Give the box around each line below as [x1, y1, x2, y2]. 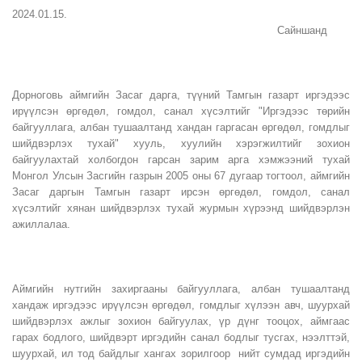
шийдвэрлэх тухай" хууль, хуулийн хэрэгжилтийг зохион [12, 137, 350, 149]
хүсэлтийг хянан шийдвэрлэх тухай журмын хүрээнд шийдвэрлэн [12, 202, 350, 214]
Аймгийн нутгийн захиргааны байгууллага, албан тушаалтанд [12, 283, 350, 295]
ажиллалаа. [12, 218, 70, 230]
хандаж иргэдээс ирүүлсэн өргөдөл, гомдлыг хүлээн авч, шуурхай [12, 299, 350, 311]
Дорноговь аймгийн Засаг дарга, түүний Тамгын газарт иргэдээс [12, 89, 350, 101]
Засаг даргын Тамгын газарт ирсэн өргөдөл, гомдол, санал [12, 186, 350, 198]
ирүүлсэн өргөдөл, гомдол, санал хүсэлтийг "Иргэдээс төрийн [12, 105, 350, 117]
